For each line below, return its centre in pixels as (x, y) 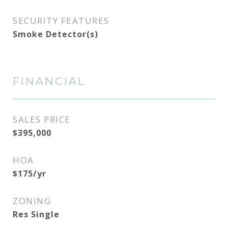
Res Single (36, 214)
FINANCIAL (49, 81)
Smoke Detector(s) (55, 34)
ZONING (32, 201)
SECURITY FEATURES (61, 21)
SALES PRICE (42, 119)
